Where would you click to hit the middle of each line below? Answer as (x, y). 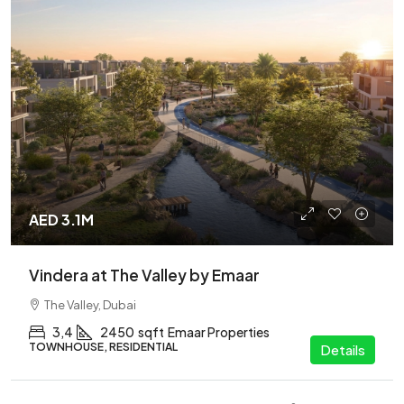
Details (343, 349)
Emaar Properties (219, 332)
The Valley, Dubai (90, 305)
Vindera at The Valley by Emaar (144, 275)
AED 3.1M (61, 220)
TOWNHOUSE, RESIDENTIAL (103, 347)
